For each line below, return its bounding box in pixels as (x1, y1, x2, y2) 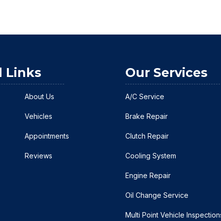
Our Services (125, 65, 208, 80)
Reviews (25, 151, 53, 160)
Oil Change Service (125, 190, 188, 199)
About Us (25, 92, 55, 101)
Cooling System (125, 151, 176, 160)
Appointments (25, 131, 70, 140)
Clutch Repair (125, 131, 169, 140)
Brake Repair (125, 111, 168, 120)
